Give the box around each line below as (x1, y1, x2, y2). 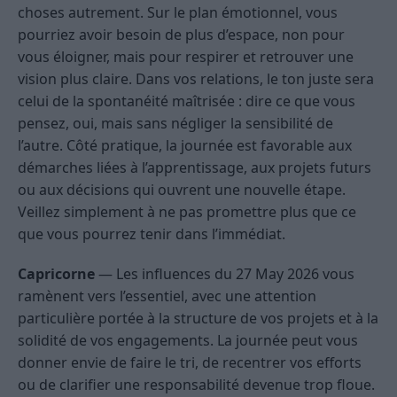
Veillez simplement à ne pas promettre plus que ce (18, 202, 356, 222)
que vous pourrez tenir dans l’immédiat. (18, 224, 285, 245)
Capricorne (18, 264, 95, 284)
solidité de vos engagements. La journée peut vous (18, 331, 358, 351)
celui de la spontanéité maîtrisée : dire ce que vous (18, 91, 355, 112)
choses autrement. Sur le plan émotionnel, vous (18, 3, 338, 23)
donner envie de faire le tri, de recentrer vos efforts (18, 353, 362, 373)
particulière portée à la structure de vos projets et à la (18, 308, 378, 329)
